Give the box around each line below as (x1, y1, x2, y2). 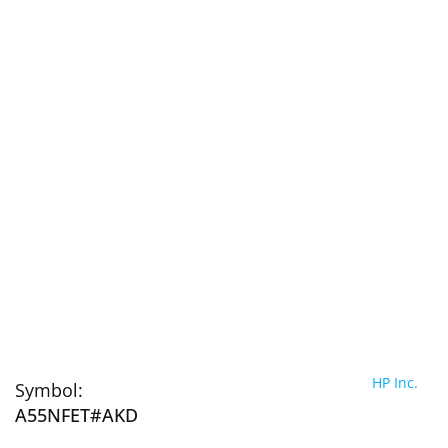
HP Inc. (372, 372, 418, 392)
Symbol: (15, 377, 83, 402)
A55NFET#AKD (15, 402, 138, 427)
